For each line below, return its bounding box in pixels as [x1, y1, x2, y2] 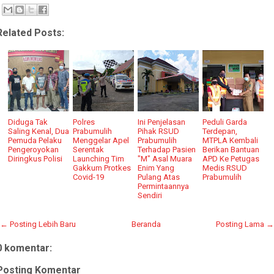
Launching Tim [73, 154, 125, 163]
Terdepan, [202, 126, 238, 136]
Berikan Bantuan [202, 144, 260, 154]
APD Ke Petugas [202, 154, 260, 163]
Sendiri [138, 190, 163, 200]
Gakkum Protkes [73, 163, 131, 172]
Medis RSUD [202, 163, 248, 172]
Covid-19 [73, 172, 105, 182]
